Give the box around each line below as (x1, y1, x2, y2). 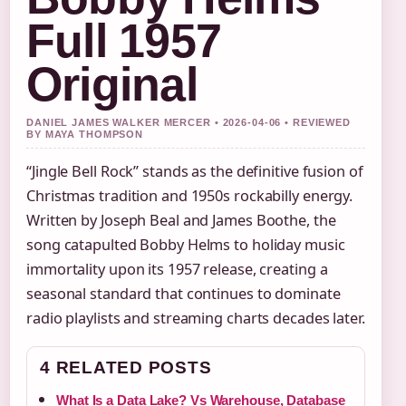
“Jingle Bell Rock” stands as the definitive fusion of (26, 161, 363, 181)
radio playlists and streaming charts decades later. (26, 308, 365, 328)
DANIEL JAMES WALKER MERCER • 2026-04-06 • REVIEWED (26, 117, 352, 128)
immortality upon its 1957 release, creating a (26, 259, 328, 279)
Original (26, 58, 198, 111)
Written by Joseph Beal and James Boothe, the (26, 210, 336, 230)
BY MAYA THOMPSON (26, 129, 144, 140)
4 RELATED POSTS (40, 358, 212, 378)
